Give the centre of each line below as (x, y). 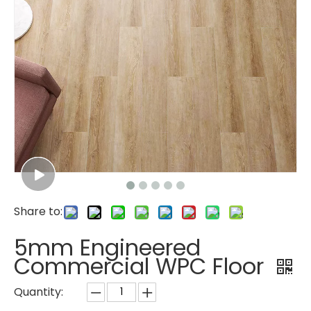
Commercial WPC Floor (142, 267)
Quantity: (39, 292)
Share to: (38, 212)
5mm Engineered (107, 248)
